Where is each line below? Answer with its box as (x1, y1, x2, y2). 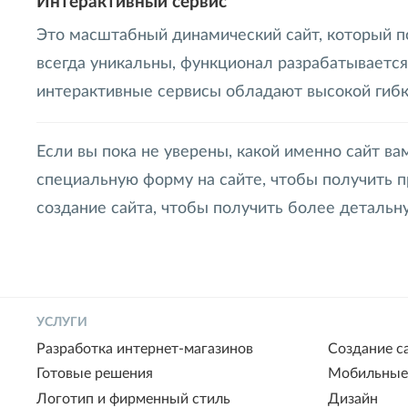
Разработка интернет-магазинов (36, 342, 253, 357)
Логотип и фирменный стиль (36, 391, 230, 406)
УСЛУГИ (36, 315, 87, 329)
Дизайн (328, 391, 378, 406)
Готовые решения (36, 366, 153, 382)
